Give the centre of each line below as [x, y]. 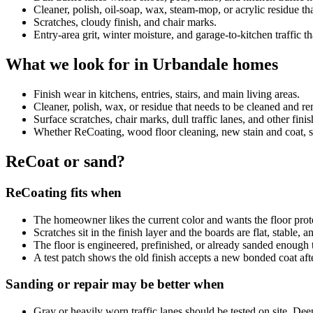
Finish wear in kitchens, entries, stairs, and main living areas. [167, 94]
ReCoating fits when [64, 192]
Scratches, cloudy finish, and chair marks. [125, 22]
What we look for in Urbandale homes [142, 65]
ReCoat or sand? [65, 161]
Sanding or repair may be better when [115, 284]
